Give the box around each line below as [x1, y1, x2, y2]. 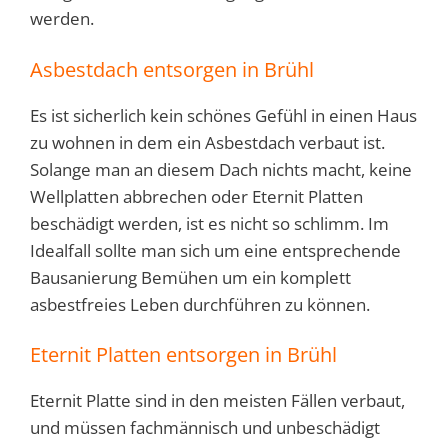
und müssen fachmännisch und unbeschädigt [30, 416, 380, 440]
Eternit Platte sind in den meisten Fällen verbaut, [30, 389, 405, 413]
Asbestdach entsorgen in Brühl [30, 55, 314, 83]
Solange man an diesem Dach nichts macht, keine [30, 157, 412, 181]
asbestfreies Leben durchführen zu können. [30, 292, 370, 316]
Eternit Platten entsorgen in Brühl [30, 341, 337, 369]
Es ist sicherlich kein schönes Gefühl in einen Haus [30, 103, 417, 127]
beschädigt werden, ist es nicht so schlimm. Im [30, 211, 389, 235]
